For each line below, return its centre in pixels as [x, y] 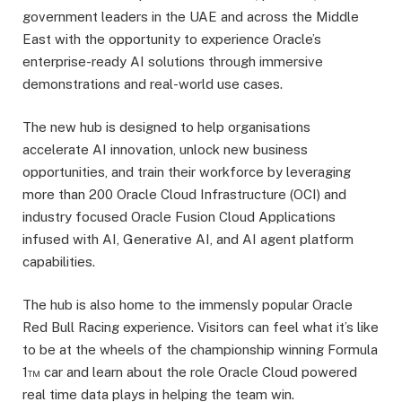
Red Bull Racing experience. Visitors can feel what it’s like [201, 328]
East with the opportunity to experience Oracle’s [172, 39]
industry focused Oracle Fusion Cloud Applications [179, 217]
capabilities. [59, 262]
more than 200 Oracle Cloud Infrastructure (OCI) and [184, 195]
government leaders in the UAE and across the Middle [191, 17]
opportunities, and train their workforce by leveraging [187, 172]
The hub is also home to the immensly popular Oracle [188, 305]
